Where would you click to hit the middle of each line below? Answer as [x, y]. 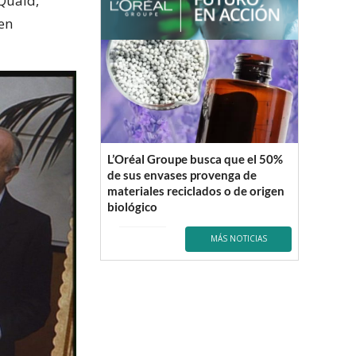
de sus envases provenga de [182, 174]
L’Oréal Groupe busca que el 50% [195, 159]
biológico [132, 206]
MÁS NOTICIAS [238, 239]
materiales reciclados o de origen [196, 190]
